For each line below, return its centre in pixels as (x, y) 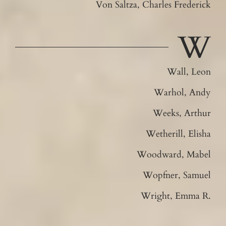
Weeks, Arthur (182, 113)
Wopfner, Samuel (177, 175)
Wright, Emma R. (176, 196)
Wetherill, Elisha (179, 134)
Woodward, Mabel (174, 154)
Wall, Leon (189, 72)
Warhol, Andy (183, 92)
